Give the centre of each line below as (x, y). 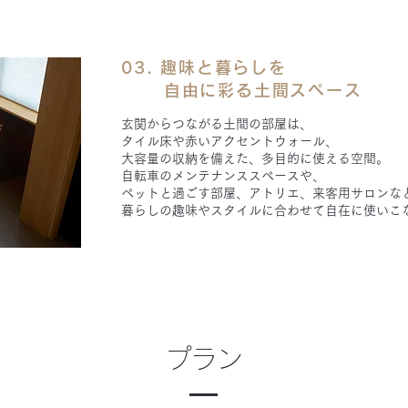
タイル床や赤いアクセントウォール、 (229, 141)
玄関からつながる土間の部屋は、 (217, 124)
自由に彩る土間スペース (242, 90)
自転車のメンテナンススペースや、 (223, 176)
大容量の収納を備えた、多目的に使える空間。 (255, 158)
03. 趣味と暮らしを (204, 67)
